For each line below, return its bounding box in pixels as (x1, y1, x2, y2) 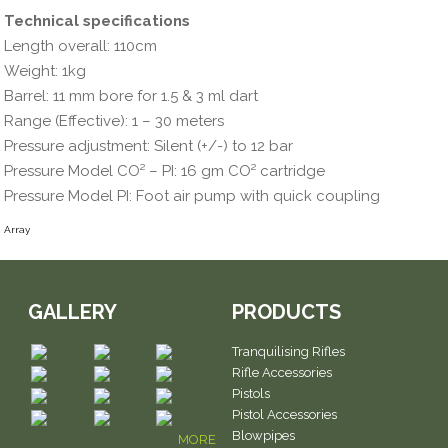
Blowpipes (232, 428, 295, 443)
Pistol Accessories (232, 407, 337, 422)
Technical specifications (4, 12, 191, 30)
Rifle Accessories (232, 365, 332, 380)
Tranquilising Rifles (232, 344, 345, 359)
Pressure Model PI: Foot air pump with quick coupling (4, 187, 381, 205)
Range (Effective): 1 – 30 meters (4, 112, 225, 130)
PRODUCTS (232, 300, 341, 324)
